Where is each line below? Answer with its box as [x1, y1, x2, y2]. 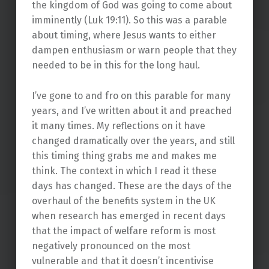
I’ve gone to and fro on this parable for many [31, 89, 231, 101]
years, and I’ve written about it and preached [31, 104, 232, 116]
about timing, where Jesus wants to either [31, 29, 216, 41]
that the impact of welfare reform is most [31, 225, 216, 237]
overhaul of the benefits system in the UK [31, 195, 216, 207]
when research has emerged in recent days [31, 210, 226, 222]
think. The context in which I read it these [31, 165, 217, 177]
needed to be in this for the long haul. [31, 59, 200, 71]
